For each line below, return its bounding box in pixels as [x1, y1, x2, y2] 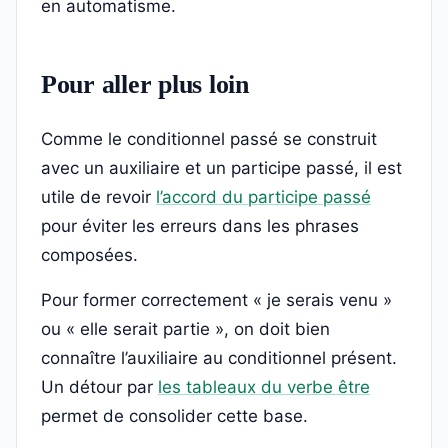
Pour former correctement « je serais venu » [41, 290, 392, 311]
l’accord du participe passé [156, 187, 371, 208]
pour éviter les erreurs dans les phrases [41, 216, 359, 237]
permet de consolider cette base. [41, 406, 308, 427]
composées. [41, 245, 138, 266]
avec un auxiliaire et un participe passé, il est [41, 158, 402, 179]
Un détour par [41, 377, 158, 398]
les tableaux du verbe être [158, 377, 370, 398]
